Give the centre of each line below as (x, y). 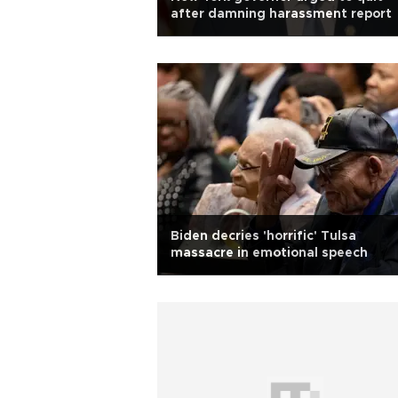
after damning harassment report (281, 14)
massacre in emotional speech (269, 253)
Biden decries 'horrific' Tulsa (263, 236)
